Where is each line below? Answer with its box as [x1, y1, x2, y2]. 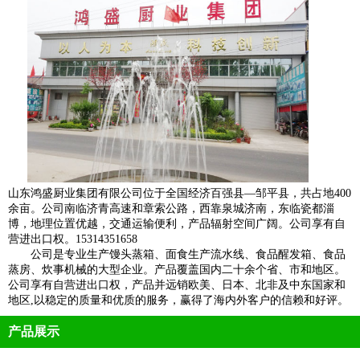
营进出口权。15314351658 [8, 233, 137, 245]
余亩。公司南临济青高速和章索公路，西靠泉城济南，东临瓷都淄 [8, 202, 334, 215]
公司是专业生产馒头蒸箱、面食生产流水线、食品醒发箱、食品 [8, 248, 346, 260]
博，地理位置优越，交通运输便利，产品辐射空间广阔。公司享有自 [8, 218, 346, 230]
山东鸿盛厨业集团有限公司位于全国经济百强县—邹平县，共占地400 [8, 187, 351, 199]
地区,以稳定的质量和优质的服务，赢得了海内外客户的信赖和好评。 [8, 294, 349, 306]
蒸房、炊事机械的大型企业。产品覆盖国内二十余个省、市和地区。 [8, 264, 346, 276]
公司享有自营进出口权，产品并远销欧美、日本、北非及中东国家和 [8, 279, 346, 291]
